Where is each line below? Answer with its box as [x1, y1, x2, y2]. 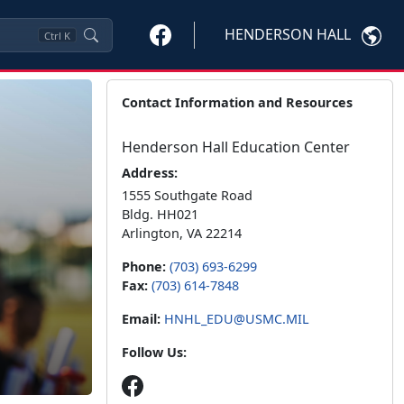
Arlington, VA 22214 [122, 225, 242, 242]
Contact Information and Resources [122, 94, 353, 111]
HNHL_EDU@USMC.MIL [164, 310, 309, 327]
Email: [122, 310, 161, 327]
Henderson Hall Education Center [122, 137, 350, 157]
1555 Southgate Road [122, 187, 252, 204]
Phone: [122, 258, 170, 275]
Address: [122, 164, 178, 181]
